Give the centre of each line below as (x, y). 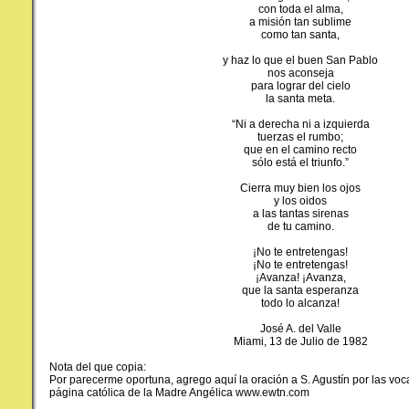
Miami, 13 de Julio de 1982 (300, 341)
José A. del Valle (300, 328)
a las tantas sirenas (300, 213)
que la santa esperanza (300, 290)
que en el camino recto (300, 149)
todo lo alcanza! (300, 303)
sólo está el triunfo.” (300, 162)
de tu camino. (300, 226)
